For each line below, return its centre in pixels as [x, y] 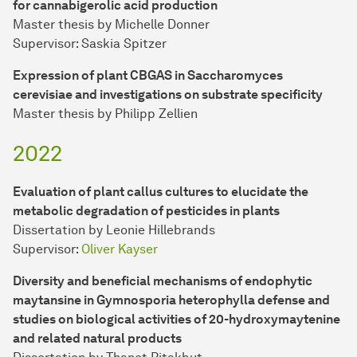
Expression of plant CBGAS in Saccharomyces [148, 76]
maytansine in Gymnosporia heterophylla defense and [171, 300]
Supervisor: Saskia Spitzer [90, 44]
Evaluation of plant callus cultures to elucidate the [161, 192]
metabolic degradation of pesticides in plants [146, 211]
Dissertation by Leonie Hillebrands [114, 230]
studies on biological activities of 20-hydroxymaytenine [177, 320]
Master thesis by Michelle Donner [111, 25]
